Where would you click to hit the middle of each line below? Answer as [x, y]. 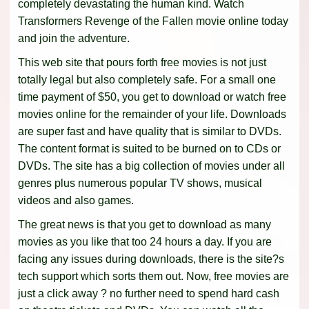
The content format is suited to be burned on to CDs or [149, 149]
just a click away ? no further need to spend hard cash [149, 294]
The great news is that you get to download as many [144, 225]
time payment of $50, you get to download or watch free [152, 97]
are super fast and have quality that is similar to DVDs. [150, 132]
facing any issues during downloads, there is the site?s [151, 259]
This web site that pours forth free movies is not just [142, 63]
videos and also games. [76, 201]
